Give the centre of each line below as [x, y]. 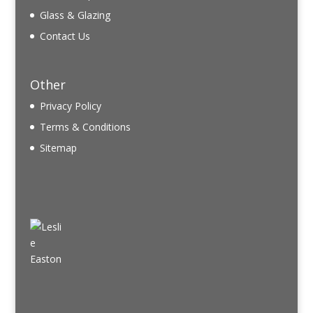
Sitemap [58, 148]
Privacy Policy [70, 106]
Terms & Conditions [85, 127]
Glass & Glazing [75, 15]
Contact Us [65, 36]
